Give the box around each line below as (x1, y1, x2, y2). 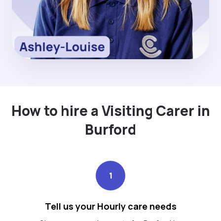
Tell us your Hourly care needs (44, 200, 177, 212)
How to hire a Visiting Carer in (11, 101, 210, 120)
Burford (85, 119, 136, 139)
